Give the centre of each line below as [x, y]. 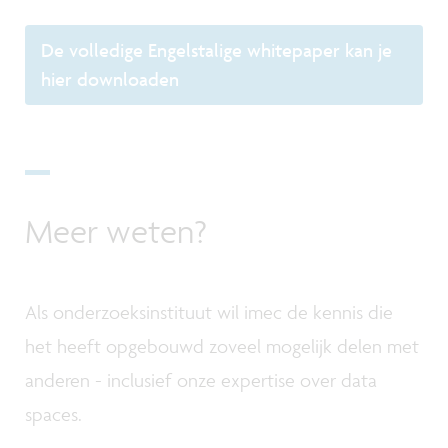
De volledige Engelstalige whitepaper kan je [216, 50]
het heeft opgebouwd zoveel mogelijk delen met [222, 345]
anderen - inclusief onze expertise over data [201, 379]
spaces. [53, 413]
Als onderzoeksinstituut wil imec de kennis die [209, 311]
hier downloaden [109, 79]
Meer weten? [116, 231]
